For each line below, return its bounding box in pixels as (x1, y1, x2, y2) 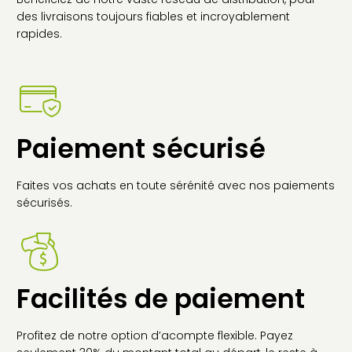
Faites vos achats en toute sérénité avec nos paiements (16, 177, 335, 193)
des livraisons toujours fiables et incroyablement (16, 8, 290, 24)
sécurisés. (16, 194, 72, 211)
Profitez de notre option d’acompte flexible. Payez (16, 327, 293, 343)
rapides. (16, 25, 62, 42)
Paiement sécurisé (16, 130, 266, 167)
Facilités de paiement (16, 280, 305, 317)
